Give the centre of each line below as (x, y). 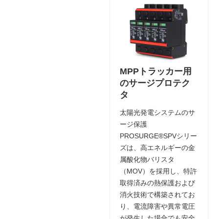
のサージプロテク (155, 83)
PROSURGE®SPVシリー (158, 136)
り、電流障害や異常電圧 (157, 206)
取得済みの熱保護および (157, 183)
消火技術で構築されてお (157, 194)
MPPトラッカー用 (156, 71)
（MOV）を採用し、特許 (158, 171)
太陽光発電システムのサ (157, 112)
